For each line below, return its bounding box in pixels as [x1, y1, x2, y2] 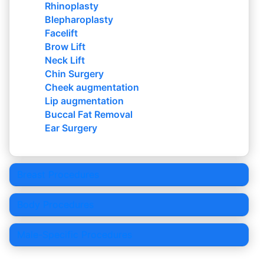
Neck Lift [45, 54, 85, 67]
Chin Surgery [45, 68, 104, 80]
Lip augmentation [45, 95, 124, 107]
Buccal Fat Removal [45, 108, 133, 121]
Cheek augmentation [45, 81, 139, 94]
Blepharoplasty [45, 14, 113, 26]
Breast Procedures [17, 169, 99, 181]
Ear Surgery [45, 122, 97, 134]
